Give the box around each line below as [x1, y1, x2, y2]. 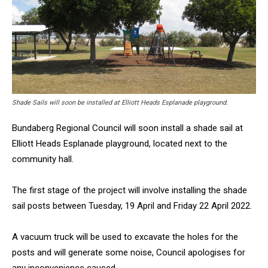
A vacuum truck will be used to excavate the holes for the [12, 231, 238, 242]
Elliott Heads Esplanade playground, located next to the [12, 138, 227, 149]
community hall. [12, 153, 74, 165]
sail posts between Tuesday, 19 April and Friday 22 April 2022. [12, 200, 252, 211]
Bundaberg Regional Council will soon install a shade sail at [12, 122, 243, 133]
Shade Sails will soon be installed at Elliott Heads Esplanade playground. [12, 98, 228, 106]
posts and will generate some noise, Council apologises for [12, 246, 245, 258]
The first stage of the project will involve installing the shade [12, 184, 247, 196]
